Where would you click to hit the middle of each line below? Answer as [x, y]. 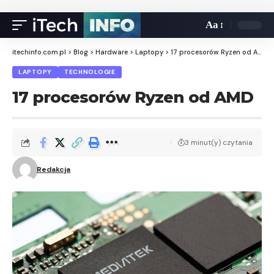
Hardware [112, 52]
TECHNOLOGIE [90, 72]
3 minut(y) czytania [219, 143]
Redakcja [54, 169]
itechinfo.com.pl [39, 52]
